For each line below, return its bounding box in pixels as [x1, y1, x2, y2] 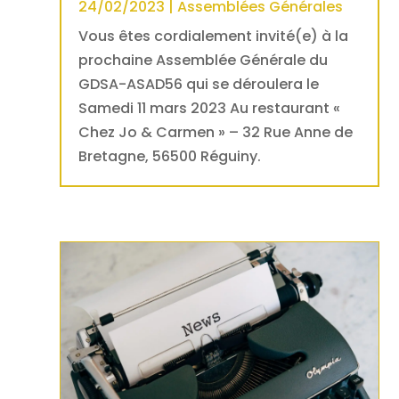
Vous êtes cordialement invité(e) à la [78, 25, 349, 46]
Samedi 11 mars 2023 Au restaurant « [78, 97, 341, 118]
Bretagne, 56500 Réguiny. [78, 145, 262, 167]
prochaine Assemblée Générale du [78, 49, 329, 70]
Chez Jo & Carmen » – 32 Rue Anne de [78, 121, 354, 142]
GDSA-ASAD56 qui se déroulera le [78, 73, 320, 94]
